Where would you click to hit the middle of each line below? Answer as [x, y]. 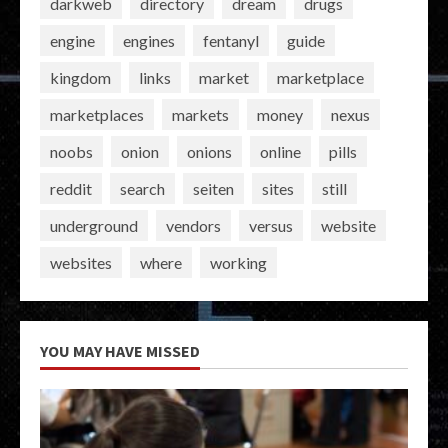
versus [271, 225]
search [142, 188]
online [280, 151]
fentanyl [231, 40]
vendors [193, 225]
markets [200, 114]
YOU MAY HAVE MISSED [120, 351]
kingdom [80, 77]
